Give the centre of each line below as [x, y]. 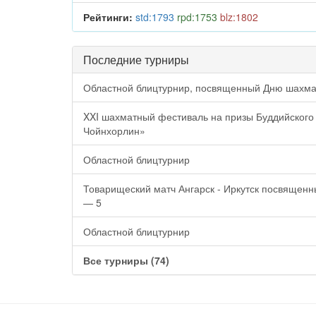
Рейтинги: [108, 17]
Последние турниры [136, 60]
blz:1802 [239, 17]
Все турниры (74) [126, 260]
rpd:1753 [197, 17]
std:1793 [155, 17]
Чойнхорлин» [114, 130]
